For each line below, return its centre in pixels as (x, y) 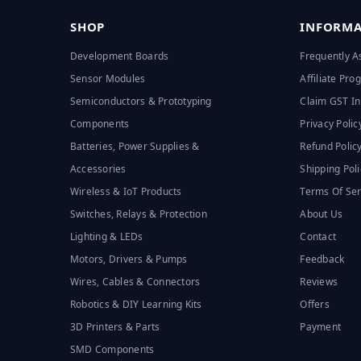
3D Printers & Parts (115, 326)
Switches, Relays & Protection (139, 214)
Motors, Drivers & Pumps (129, 259)
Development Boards (120, 56)
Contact (318, 236)
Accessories (98, 168)
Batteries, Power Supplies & (135, 146)
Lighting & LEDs (107, 236)
